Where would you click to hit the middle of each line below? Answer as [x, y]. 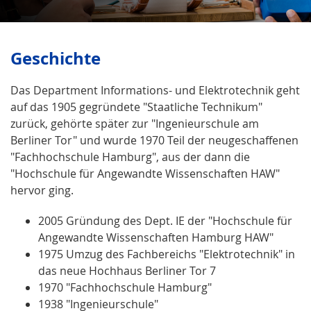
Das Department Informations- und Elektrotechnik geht [155, 90]
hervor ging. [42, 190]
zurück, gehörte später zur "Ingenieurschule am [135, 123]
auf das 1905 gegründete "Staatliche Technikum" [136, 107]
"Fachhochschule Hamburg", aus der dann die [130, 157]
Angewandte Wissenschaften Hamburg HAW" [156, 237]
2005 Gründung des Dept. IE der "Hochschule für [165, 220]
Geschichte [56, 58]
